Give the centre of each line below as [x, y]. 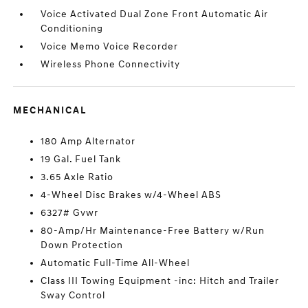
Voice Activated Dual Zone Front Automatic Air [155, 14]
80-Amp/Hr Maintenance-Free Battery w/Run [153, 231]
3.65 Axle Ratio [77, 177]
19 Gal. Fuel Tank [81, 159]
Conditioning [72, 29]
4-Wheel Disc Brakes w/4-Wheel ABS [131, 195]
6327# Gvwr [70, 213]
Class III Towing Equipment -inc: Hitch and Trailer [160, 281]
